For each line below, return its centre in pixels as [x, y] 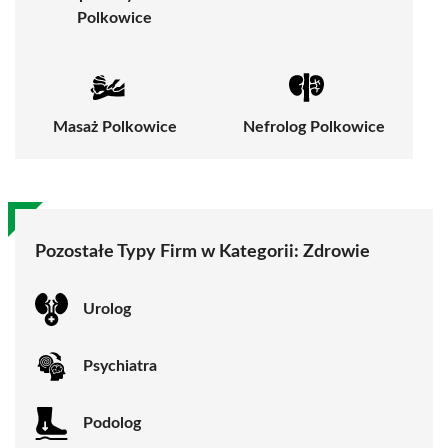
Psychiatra [120, 366]
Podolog [112, 423]
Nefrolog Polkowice [313, 126]
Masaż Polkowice [114, 126]
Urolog [107, 309]
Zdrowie [336, 251]
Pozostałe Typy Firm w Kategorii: [169, 251]
